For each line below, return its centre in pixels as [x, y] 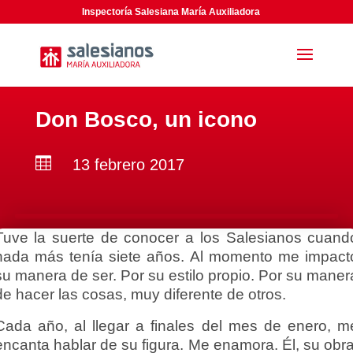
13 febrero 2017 [128, 165]
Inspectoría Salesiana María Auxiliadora [171, 12]
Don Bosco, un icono [146, 119]
